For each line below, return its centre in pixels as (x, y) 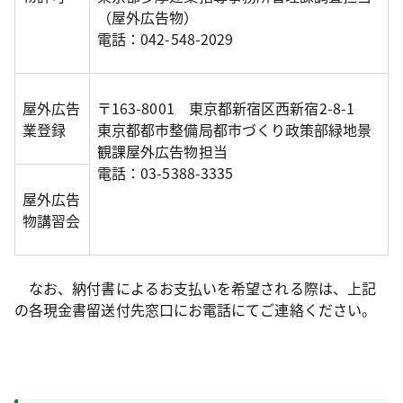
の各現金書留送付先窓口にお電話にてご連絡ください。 (195, 309)
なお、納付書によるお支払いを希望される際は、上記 (195, 288)
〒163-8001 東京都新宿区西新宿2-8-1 (226, 108)
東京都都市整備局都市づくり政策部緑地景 (235, 130)
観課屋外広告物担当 (162, 151)
